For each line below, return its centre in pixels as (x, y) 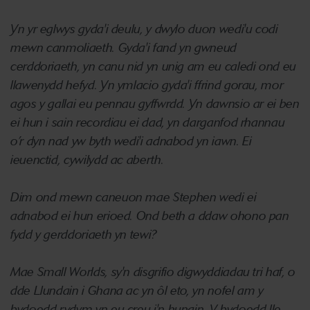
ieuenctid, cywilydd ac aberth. (87, 160)
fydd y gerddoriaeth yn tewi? (84, 235)
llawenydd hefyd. (54, 85)
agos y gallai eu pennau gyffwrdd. (98, 104)
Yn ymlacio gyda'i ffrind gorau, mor (192, 85)
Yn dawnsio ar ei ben (244, 104)
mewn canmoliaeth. (63, 48)
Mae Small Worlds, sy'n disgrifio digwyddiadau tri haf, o (153, 272)
